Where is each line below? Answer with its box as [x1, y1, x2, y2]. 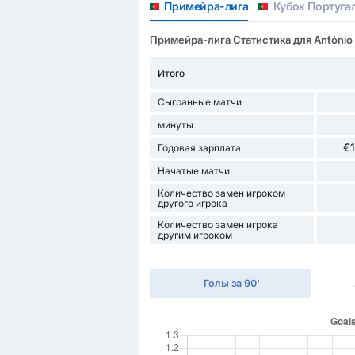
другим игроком [157, 229, 232, 242]
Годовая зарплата [157, 142, 241, 155]
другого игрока [157, 197, 227, 210]
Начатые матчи [157, 165, 230, 177]
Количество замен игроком [157, 187, 285, 200]
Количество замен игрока [157, 219, 278, 231]
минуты [157, 119, 193, 132]
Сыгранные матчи [157, 96, 242, 109]
